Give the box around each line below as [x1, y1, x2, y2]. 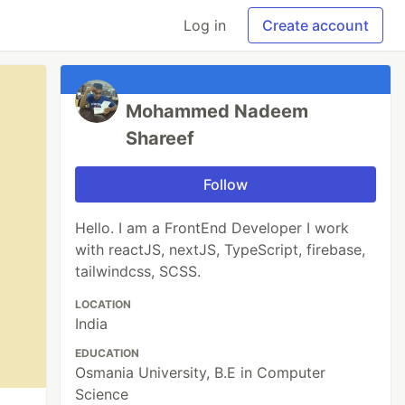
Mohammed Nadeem [126, 100, 309, 122]
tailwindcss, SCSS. [75, 262, 202, 280]
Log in [184, 16, 226, 34]
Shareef [126, 127, 195, 149]
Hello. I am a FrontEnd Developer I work [75, 219, 350, 237]
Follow [203, 175, 249, 193]
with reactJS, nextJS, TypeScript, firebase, [75, 240, 366, 259]
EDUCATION [75, 346, 140, 360]
